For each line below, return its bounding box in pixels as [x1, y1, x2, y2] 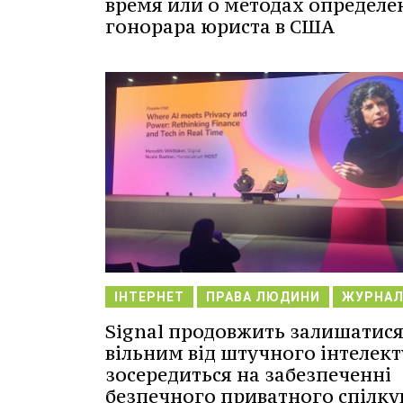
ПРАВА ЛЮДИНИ [206, 290, 320, 305]
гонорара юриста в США [105, 13, 335, 39]
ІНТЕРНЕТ [114, 290, 184, 305]
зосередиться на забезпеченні [105, 363, 391, 388]
